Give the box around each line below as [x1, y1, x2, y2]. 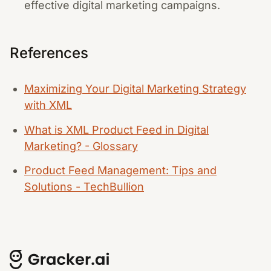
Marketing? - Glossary [24, 139, 138, 152]
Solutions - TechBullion [24, 180, 144, 193]
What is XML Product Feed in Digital [24, 123, 209, 136]
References [10, 44, 88, 62]
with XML [24, 99, 72, 111]
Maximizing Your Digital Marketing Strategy [24, 82, 246, 95]
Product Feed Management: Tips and [24, 164, 217, 177]
